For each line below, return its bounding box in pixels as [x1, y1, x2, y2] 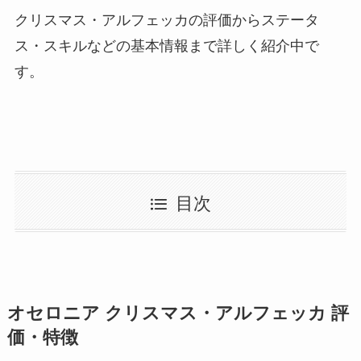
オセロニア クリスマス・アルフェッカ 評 [6, 303, 349, 323]
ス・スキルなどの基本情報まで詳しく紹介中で [14, 37, 319, 54]
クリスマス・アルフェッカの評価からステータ [14, 11, 319, 28]
